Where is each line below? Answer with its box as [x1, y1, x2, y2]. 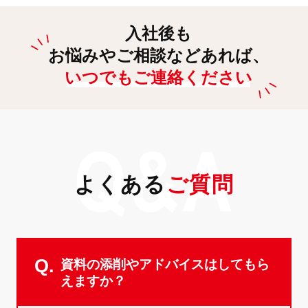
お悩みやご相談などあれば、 [47, 45, 269, 65]
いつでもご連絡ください [64, 67, 252, 87]
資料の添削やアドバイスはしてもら [60, 256, 269, 272]
